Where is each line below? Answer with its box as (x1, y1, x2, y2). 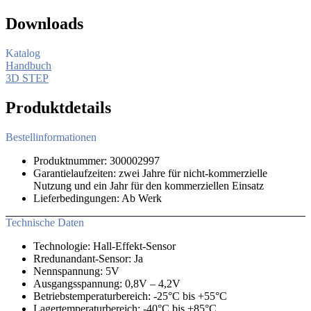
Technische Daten (6, 217, 84, 229)
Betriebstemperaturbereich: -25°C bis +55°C (33, 290, 227, 303)
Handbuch (6, 60, 51, 72)
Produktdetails (6, 99, 111, 117)
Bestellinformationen (6, 131, 96, 144)
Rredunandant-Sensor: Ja (33, 253, 143, 265)
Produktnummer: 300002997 (33, 155, 160, 167)
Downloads (6, 15, 83, 33)
